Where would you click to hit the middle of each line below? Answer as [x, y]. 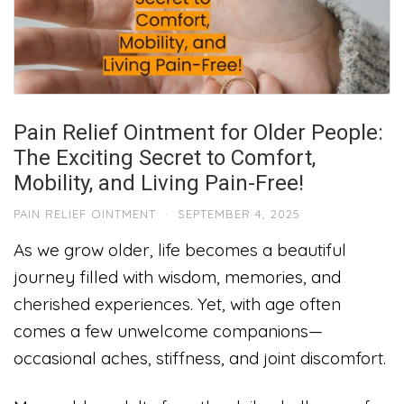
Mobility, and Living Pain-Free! [159, 183]
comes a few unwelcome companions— [168, 331]
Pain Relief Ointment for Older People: [198, 133]
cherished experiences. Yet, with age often [177, 304]
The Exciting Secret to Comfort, [165, 158]
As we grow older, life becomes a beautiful [180, 250]
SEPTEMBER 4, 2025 [239, 214]
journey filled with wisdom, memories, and [177, 277]
